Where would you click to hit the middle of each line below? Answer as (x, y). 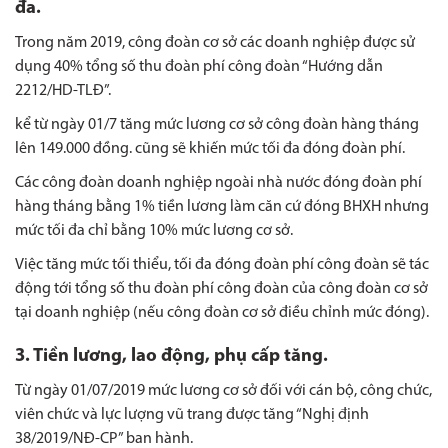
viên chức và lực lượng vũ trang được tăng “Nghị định (192, 415)
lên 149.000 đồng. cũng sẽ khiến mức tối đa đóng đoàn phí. (210, 149)
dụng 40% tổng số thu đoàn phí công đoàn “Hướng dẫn (199, 67)
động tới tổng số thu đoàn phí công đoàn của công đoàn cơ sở (221, 289)
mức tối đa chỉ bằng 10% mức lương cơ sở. (154, 231)
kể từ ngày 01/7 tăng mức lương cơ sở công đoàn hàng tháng (217, 125)
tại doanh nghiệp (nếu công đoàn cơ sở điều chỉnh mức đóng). (222, 313)
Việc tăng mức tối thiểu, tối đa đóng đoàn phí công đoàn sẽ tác (222, 265)
